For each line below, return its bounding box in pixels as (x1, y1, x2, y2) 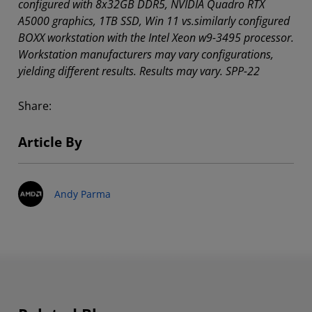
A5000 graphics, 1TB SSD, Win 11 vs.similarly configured (18, 13, 290, 29)
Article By (18, 132, 82, 151)
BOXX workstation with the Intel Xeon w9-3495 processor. (18, 29, 294, 45)
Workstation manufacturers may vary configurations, (18, 46, 274, 62)
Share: (18, 97, 52, 114)
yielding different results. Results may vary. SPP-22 (18, 63, 260, 79)
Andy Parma (54, 187, 111, 201)
